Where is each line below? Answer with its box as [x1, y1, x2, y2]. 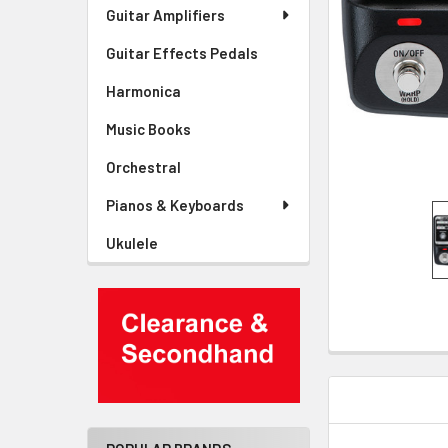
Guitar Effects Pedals [106, 44, 258, 62]
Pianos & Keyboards [106, 196, 244, 214]
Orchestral [106, 158, 181, 176]
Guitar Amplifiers [106, 6, 225, 24]
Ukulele [106, 234, 158, 252]
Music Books [106, 120, 191, 138]
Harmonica [106, 82, 181, 100]
